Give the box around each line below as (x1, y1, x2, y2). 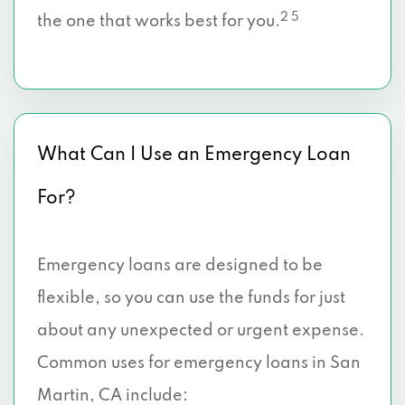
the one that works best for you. (37, 14, 280, 30)
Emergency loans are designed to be (37, 258, 323, 274)
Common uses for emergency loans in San (37, 355, 361, 372)
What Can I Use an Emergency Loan (37, 146, 351, 165)
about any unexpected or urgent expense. (37, 323, 364, 339)
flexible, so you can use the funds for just (37, 290, 345, 306)
